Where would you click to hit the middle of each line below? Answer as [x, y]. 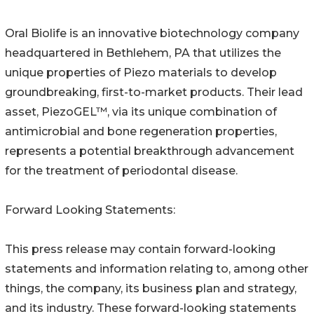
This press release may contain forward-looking [140, 249]
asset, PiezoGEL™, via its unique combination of [141, 111]
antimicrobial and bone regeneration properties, [141, 131]
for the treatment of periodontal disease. [121, 170]
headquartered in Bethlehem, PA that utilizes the [143, 53]
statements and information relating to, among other [157, 268]
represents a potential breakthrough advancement [150, 151]
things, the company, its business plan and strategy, [151, 288]
